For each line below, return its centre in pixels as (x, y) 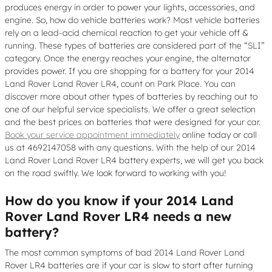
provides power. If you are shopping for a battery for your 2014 (130, 71)
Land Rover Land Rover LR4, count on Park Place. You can (120, 84)
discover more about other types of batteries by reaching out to (131, 97)
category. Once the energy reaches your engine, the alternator (128, 58)
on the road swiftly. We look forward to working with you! (115, 173)
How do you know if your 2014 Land (119, 200)
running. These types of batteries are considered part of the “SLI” (135, 46)
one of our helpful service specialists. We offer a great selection (130, 109)
